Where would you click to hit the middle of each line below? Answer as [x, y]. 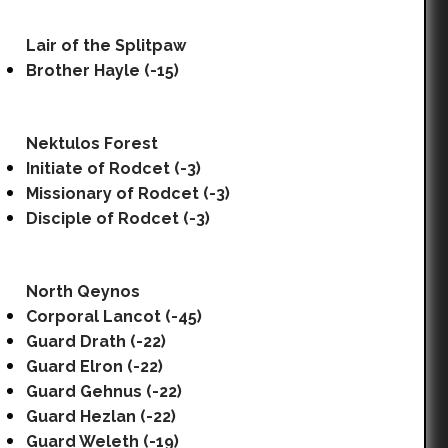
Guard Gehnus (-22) [104, 391]
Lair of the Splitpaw [106, 45]
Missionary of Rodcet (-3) [128, 193]
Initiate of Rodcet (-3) [113, 168]
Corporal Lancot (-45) [114, 316]
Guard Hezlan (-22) [101, 416]
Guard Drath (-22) [96, 341]
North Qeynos [83, 291]
